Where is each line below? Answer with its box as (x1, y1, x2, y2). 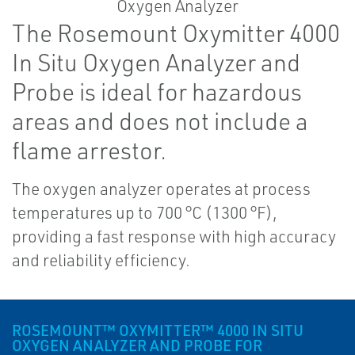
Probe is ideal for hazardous (12, 77, 302, 106)
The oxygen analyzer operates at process (12, 178, 311, 199)
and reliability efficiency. (12, 250, 190, 270)
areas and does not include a (12, 106, 308, 136)
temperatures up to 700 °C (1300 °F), (12, 202, 277, 223)
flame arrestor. (12, 136, 166, 165)
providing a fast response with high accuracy (12, 226, 336, 246)
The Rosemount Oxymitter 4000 (12, 18, 340, 48)
